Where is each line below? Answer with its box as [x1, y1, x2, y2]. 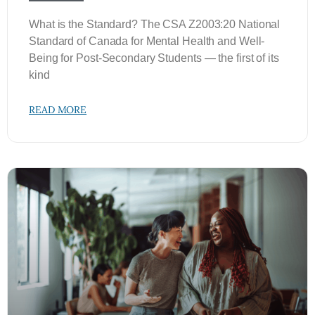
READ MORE [29, 103, 87, 116]
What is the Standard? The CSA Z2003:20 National [29, 18, 281, 30]
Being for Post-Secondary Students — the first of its [29, 52, 279, 64]
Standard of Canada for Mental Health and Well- [29, 35, 265, 47]
